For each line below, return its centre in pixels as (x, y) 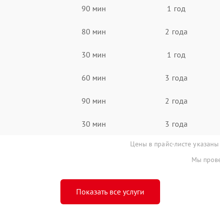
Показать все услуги (110, 192)
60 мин (94, 77)
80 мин (94, 31)
